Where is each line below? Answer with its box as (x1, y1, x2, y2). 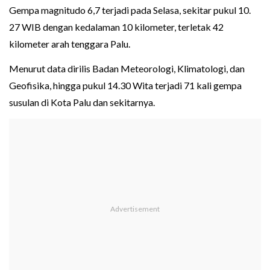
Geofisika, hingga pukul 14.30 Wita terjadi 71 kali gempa (9, 80, 242, 92)
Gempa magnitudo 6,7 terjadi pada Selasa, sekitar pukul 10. (9, 4, 251, 16)
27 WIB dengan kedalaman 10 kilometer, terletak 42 (9, 21, 224, 33)
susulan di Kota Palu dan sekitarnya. (9, 96, 155, 108)
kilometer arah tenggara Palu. (9, 38, 130, 50)
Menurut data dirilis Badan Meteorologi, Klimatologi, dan (9, 63, 245, 75)
